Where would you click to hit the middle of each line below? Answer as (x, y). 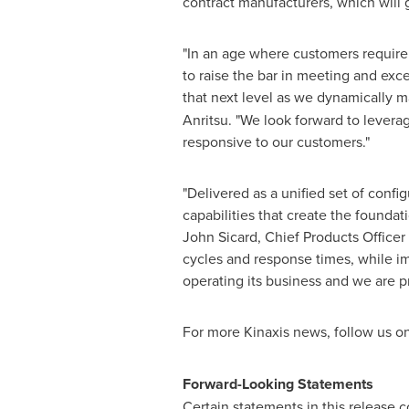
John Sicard (220, 236)
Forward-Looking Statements (278, 384)
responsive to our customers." (276, 142)
